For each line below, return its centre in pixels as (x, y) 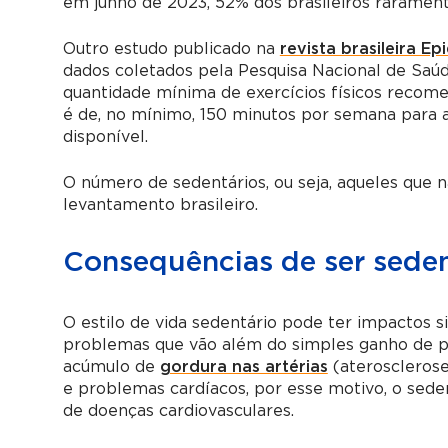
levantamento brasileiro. (160, 204)
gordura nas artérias (243, 366)
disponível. (105, 136)
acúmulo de (111, 366)
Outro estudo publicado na (171, 48)
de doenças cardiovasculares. (178, 410)
